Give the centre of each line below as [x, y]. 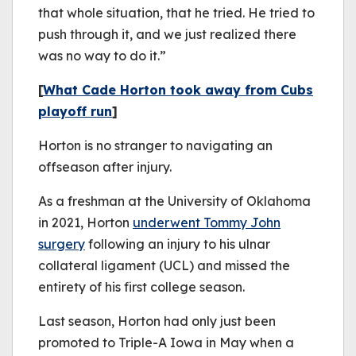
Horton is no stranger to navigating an [155, 145]
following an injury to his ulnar [178, 244]
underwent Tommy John [207, 222]
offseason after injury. [105, 167]
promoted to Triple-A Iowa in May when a [166, 342]
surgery [62, 244]
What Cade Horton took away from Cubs [178, 90]
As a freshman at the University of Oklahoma [174, 201]
